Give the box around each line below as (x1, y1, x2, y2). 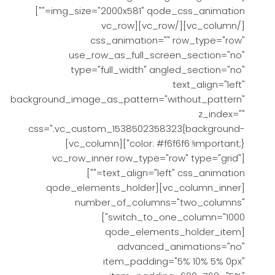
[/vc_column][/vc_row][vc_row (101, 19, 134, 32)
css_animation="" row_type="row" (90, 34, 245, 47)
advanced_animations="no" (117, 240, 245, 253)
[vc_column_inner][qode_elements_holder (46, 181, 155, 194)
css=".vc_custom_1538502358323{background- (28, 122, 245, 135)
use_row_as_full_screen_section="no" (69, 48, 245, 61)
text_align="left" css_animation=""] (87, 166, 103, 179)
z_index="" (198, 107, 245, 120)
